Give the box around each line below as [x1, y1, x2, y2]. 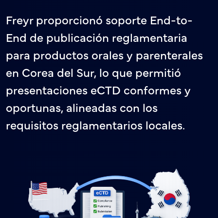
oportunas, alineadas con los [6, 99, 158, 115]
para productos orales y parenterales [6, 46, 203, 62]
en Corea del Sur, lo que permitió [6, 64, 181, 80]
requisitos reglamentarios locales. [6, 116, 185, 132]
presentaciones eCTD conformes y [6, 81, 191, 97]
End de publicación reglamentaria [6, 29, 187, 45]
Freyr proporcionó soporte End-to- [6, 11, 193, 27]
